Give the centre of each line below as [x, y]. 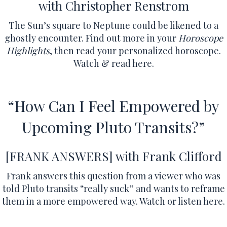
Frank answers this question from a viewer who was [113, 176]
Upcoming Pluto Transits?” [113, 127]
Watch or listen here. [182, 201]
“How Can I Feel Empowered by [113, 106]
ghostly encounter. [44, 38]
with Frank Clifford [168, 156]
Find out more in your [132, 38]
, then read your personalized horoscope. [135, 50]
